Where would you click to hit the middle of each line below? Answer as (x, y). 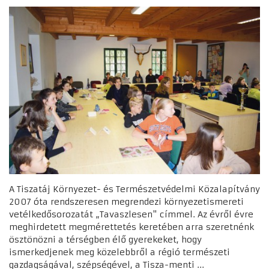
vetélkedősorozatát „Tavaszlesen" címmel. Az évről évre (131, 214)
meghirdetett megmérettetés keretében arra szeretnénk (131, 227)
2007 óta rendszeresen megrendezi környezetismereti (126, 201)
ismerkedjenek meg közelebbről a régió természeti (119, 252)
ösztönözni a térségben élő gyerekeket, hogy (105, 239)
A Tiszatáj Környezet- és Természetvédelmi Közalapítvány (134, 189)
